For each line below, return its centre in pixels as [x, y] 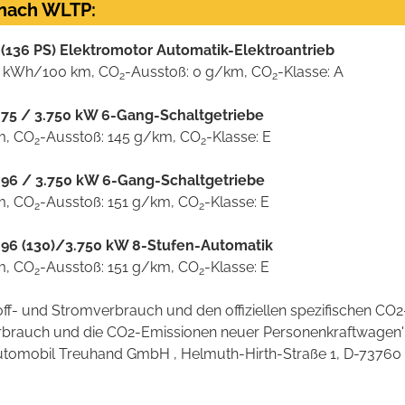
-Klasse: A [311, 72]
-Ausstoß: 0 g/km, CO [198, 72]
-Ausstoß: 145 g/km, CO [120, 137]
